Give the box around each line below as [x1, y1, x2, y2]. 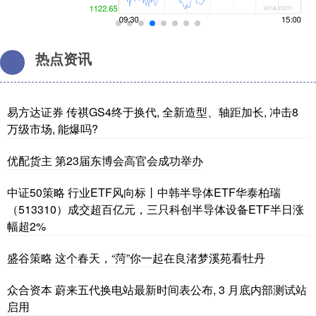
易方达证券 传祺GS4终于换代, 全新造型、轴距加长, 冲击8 [7, 103, 298, 120]
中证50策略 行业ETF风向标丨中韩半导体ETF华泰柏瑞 [7, 183, 281, 200]
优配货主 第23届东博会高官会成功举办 [7, 152, 203, 169]
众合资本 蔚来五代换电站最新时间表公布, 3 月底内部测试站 [7, 281, 307, 298]
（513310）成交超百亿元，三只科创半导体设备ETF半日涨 [7, 200, 304, 217]
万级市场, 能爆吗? [7, 120, 98, 137]
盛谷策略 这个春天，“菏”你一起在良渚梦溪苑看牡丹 [7, 249, 265, 266]
